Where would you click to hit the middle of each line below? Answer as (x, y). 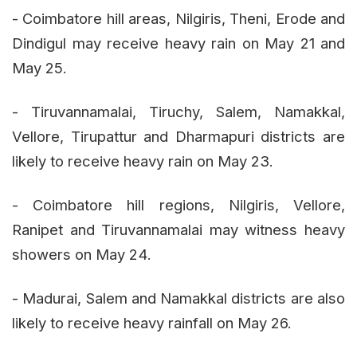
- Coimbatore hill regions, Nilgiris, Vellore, (178, 204)
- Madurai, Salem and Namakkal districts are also (178, 298)
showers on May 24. (82, 254)
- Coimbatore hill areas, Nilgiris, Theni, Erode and (178, 18)
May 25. (39, 67)
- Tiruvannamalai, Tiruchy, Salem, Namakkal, (178, 111)
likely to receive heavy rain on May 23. (143, 161)
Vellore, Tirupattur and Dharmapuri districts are (178, 136)
